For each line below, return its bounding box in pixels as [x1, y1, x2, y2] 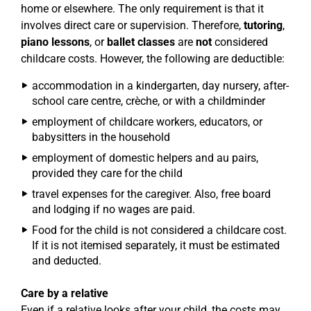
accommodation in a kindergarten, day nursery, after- [32, 79, 289, 92]
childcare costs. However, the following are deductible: [21, 52, 285, 65]
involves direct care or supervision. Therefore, [21, 19, 244, 32]
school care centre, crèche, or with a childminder [32, 94, 265, 108]
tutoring [244, 19, 283, 32]
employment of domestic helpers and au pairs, [32, 151, 258, 165]
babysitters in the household [32, 131, 170, 144]
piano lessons [21, 35, 90, 49]
